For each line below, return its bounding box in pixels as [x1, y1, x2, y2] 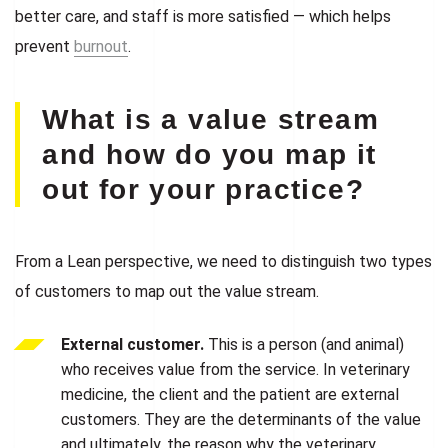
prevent [15, 36, 74, 56]
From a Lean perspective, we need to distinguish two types [15, 251, 432, 271]
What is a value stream [42, 103, 379, 135]
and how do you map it [42, 138, 377, 170]
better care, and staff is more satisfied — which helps [15, 6, 391, 26]
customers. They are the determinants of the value [61, 409, 422, 429]
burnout [74, 36, 128, 56]
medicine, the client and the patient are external [61, 384, 400, 404]
